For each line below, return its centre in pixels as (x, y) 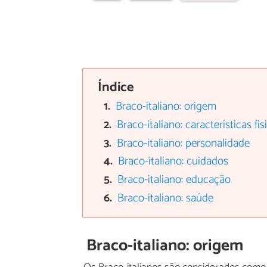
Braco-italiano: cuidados (173, 162)
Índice (116, 88)
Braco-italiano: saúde (166, 198)
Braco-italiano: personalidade (184, 143)
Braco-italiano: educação (174, 180)
